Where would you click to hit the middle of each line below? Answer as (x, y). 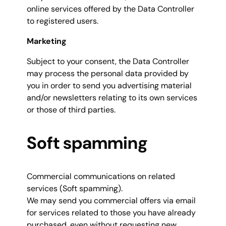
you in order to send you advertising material (109, 86)
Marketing (47, 41)
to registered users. (63, 21)
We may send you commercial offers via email (111, 200)
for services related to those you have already (111, 212)
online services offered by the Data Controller (110, 9)
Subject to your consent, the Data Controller (108, 61)
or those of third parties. (71, 110)
